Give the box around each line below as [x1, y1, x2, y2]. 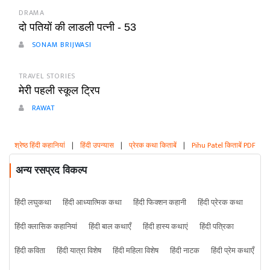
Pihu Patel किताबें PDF [192, 139, 256, 152]
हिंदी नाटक [170, 244, 199, 258]
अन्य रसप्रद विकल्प [16, 165, 87, 177]
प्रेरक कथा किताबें [129, 139, 177, 152]
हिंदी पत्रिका [199, 220, 234, 234]
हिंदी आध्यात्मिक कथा [63, 196, 122, 210]
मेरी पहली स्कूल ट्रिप [19, 84, 100, 97]
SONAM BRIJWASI [29, 39, 92, 51]
